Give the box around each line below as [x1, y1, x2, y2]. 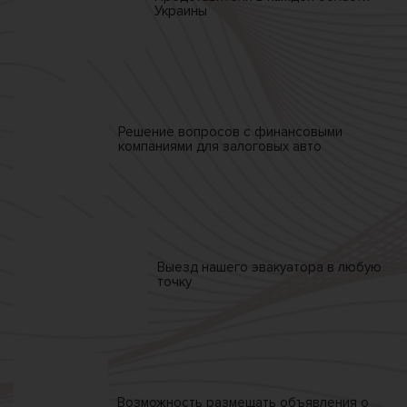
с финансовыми [239, 123, 342, 140]
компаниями [117, 137, 193, 154]
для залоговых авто [192, 137, 322, 154]
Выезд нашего [156, 258, 252, 275]
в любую [326, 258, 382, 275]
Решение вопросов [117, 123, 240, 140]
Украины [154, 2, 207, 19]
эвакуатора [251, 258, 327, 275]
